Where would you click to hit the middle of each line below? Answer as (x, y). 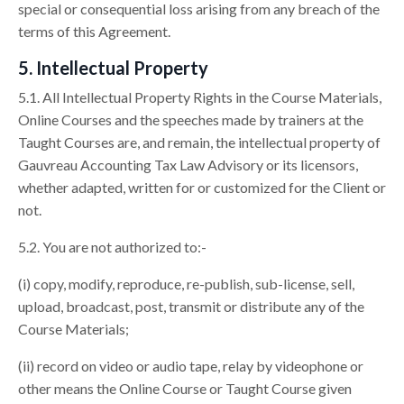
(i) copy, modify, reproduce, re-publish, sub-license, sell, (186, 284)
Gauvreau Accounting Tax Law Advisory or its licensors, (188, 165)
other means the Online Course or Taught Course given (185, 389)
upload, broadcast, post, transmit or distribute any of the (191, 307)
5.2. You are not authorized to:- (112, 247)
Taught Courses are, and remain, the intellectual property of (199, 142)
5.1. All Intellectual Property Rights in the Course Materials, (200, 97)
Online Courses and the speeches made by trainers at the (191, 120)
